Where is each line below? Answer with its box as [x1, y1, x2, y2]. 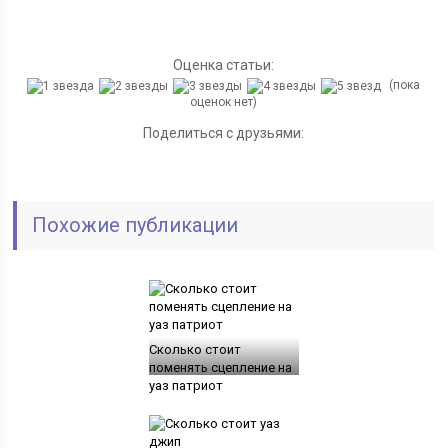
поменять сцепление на [148, 359, 292, 375]
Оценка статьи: [173, 57, 275, 73]
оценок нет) [190, 94, 258, 109]
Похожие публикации [32, 212, 239, 237]
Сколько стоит [148, 341, 241, 357]
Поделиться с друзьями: [143, 124, 305, 141]
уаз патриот [148, 377, 223, 393]
